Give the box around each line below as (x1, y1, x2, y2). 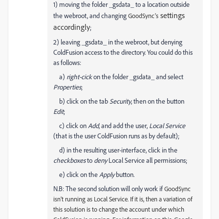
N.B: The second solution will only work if (53, 184, 164, 193)
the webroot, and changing (53, 11, 128, 20)
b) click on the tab (53, 97, 109, 105)
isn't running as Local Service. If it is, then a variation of (53, 195, 192, 203)
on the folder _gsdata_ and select (92, 72, 183, 81)
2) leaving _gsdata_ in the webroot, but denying (53, 38, 182, 46)
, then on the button (131, 97, 184, 105)
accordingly (53, 22, 90, 32)
